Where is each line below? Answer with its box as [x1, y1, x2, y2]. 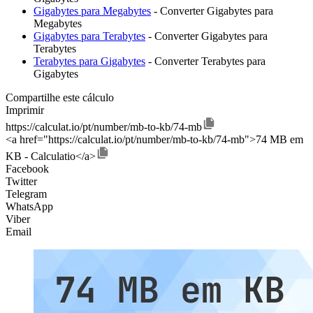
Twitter [6, 175, 37, 188]
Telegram [6, 188, 47, 201]
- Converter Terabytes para [145, 55, 265, 68]
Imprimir [6, 104, 44, 117]
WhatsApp [6, 201, 53, 213]
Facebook [6, 163, 49, 175]
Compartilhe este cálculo [6, 92, 114, 104]
